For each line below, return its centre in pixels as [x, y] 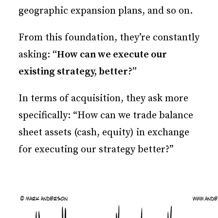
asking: [36, 55]
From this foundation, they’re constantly [109, 38]
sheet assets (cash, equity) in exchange [104, 133]
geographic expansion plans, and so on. [106, 11]
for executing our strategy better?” [96, 150]
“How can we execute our [110, 55]
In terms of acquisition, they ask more [103, 99]
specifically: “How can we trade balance [106, 116]
